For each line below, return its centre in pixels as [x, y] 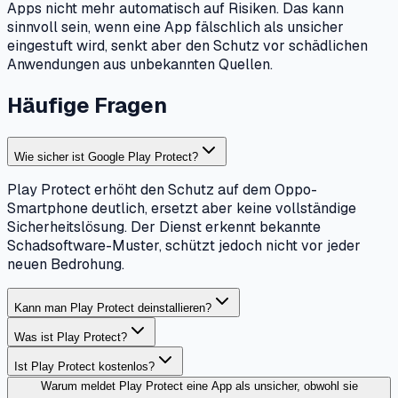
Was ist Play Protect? [71, 338]
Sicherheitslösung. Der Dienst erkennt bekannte [164, 227]
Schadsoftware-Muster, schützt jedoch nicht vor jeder [184, 246]
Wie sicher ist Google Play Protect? [106, 157]
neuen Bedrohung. [66, 265]
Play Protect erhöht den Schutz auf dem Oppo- [162, 190]
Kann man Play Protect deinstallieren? [113, 308]
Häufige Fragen [87, 106]
